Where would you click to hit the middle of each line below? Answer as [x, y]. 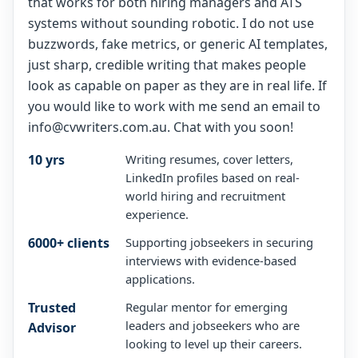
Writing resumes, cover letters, [209, 159]
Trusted [52, 307]
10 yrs [46, 159]
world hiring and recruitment [205, 195]
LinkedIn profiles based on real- [212, 177]
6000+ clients [68, 243]
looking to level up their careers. [213, 343]
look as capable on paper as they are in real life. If [177, 85]
